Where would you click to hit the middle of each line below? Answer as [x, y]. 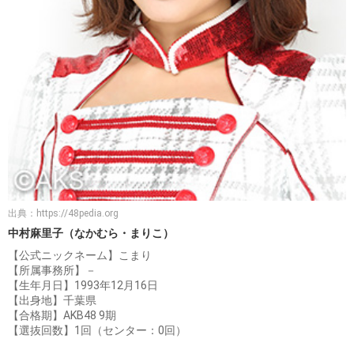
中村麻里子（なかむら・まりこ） [91, 233]
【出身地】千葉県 [52, 301]
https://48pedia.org [77, 214]
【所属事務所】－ [52, 271]
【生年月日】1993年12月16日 [83, 286]
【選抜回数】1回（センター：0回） [97, 331]
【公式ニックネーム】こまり [80, 256]
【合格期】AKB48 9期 [62, 316]
